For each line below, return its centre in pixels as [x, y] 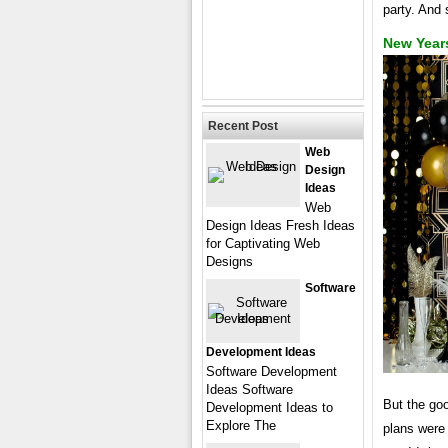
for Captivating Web [263, 243]
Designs [229, 261]
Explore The [241, 425]
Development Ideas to [269, 407]
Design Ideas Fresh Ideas [280, 225]
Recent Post [243, 126]
